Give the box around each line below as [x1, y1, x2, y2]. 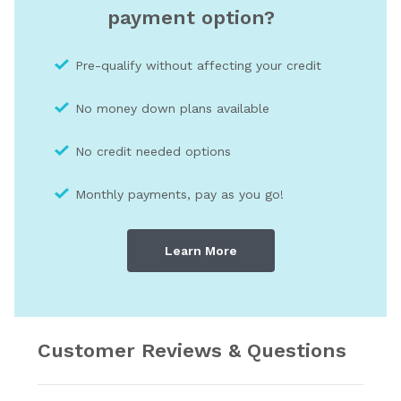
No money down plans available [75, 101, 269, 116]
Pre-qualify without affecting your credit [75, 58, 321, 73]
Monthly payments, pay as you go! [75, 187, 284, 202]
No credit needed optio [75, 144, 218, 159]
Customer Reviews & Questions [38, 339, 346, 363]
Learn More [164, 243, 237, 259]
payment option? [107, 6, 275, 30]
